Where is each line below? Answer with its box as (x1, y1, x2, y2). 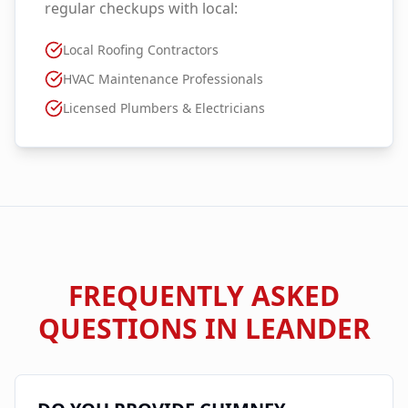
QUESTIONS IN (37, 310, 245, 347)
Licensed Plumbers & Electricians (63, 99, 265, 117)
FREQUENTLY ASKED (68, 277, 340, 314)
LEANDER (244, 310, 371, 347)
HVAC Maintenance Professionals (63, 70, 263, 87)
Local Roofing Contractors (63, 41, 219, 58)
